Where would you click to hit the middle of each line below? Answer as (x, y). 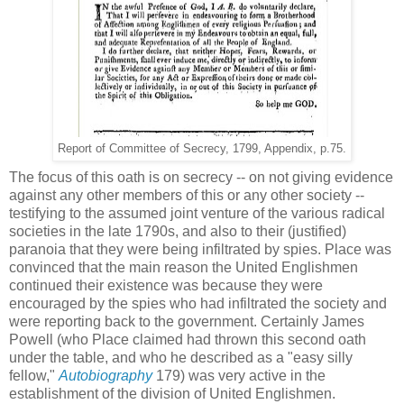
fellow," (34, 375)
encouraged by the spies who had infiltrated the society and (198, 303)
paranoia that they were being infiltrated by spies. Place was (200, 249)
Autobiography (106, 375)
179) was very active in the (239, 375)
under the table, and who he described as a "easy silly (181, 357)
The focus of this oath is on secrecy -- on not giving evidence (201, 177)
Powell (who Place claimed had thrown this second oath (188, 339)
